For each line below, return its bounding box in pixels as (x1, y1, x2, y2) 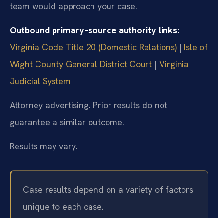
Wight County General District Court (10, 58, 152, 70)
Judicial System (10, 75, 71, 87)
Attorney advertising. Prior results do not (10, 99, 167, 111)
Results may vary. (10, 140, 78, 152)
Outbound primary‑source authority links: (10, 24, 179, 36)
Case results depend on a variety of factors (23, 183, 193, 195)
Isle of (184, 41, 208, 53)
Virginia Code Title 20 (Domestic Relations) (10, 41, 177, 53)
